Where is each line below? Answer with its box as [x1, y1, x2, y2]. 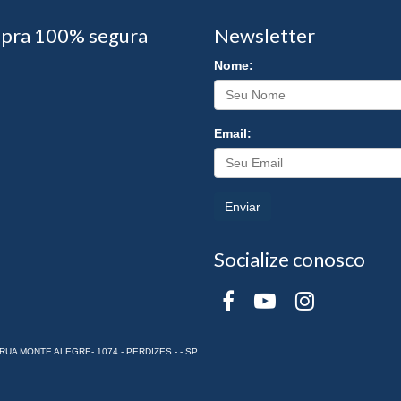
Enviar [225, 199, 260, 214]
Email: [214, 125, 252, 141]
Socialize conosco [214, 246, 365, 271]
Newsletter [214, 22, 315, 47]
